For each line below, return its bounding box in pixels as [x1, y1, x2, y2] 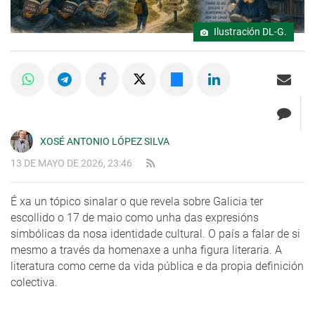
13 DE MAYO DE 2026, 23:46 [11, 157, 132, 170]
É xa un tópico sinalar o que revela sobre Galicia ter [11, 195, 263, 209]
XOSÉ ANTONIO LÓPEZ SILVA [40, 136, 169, 148]
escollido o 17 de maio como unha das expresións [11, 211, 259, 225]
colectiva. [11, 276, 58, 290]
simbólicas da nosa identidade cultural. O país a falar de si [11, 227, 300, 241]
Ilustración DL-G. [212, 26, 287, 39]
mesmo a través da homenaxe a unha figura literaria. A [11, 243, 282, 257]
